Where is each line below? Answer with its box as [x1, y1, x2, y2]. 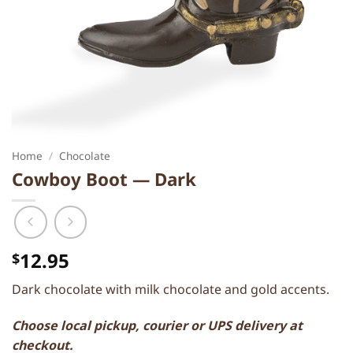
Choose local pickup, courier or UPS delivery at [12, 317, 303, 334]
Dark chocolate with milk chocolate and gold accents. [12, 281, 329, 299]
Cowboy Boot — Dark [12, 166, 196, 191]
